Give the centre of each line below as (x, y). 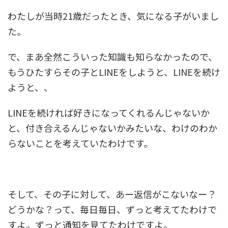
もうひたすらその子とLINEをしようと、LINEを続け (114, 72)
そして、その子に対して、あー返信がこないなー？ (112, 194)
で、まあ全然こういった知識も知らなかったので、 (112, 57)
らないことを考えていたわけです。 (80, 143)
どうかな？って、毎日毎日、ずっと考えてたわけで (112, 209)
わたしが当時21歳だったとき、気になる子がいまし (113, 16)
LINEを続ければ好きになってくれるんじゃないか (109, 113)
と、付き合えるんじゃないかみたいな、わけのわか (112, 128)
